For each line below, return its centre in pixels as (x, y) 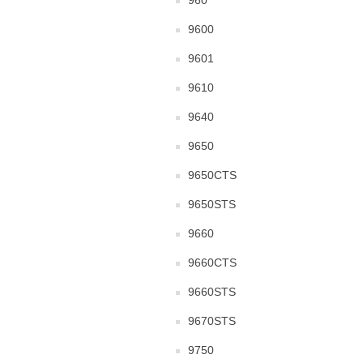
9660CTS (212, 263)
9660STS (212, 292)
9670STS (212, 321)
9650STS (212, 204)
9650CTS (212, 175)
